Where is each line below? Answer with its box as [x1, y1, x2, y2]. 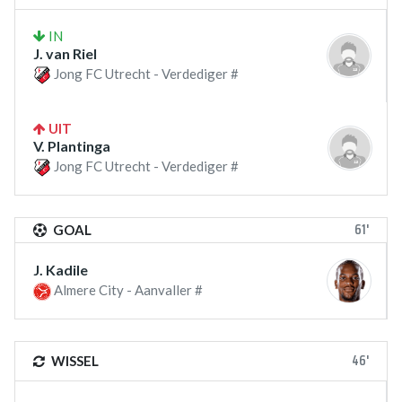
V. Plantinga [33, 136, 110, 154]
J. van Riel [33, 44, 97, 62]
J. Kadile [33, 261, 88, 279]
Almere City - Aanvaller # [51, 282, 203, 299]
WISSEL [48, 353, 99, 370]
